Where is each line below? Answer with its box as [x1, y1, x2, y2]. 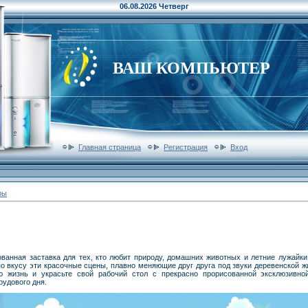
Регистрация [164, 142, 208, 151]
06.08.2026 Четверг [119, 2, 189, 10]
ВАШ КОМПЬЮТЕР [113, 59, 270, 77]
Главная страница [78, 142, 141, 151]
